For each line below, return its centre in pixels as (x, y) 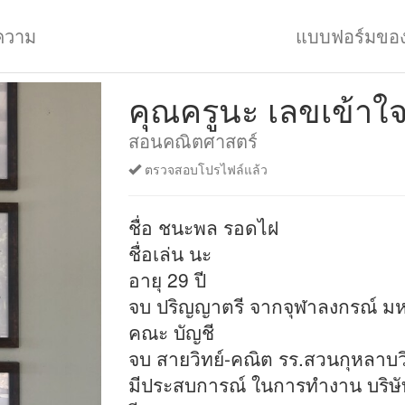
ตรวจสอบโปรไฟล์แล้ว (204, 169)
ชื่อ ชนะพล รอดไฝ (203, 227)
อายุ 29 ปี (167, 279)
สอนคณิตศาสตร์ (193, 141)
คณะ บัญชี (171, 332)
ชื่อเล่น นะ (170, 253)
